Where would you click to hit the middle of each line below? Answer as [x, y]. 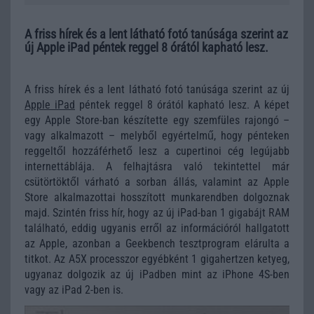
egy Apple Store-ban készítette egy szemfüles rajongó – [157, 120]
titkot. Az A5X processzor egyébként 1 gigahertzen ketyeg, [157, 259]
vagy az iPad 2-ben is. [74, 290]
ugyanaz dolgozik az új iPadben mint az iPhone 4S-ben [157, 274]
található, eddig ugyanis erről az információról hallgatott [157, 228]
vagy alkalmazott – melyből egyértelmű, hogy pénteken [157, 136]
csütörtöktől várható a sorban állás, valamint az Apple [157, 182]
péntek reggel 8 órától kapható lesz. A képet [182, 105]
